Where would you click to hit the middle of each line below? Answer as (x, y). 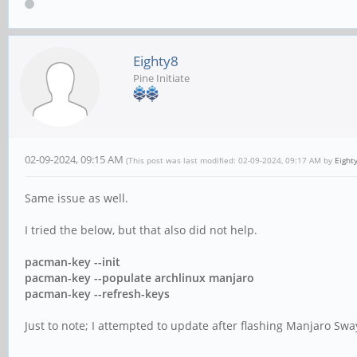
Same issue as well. (76, 198)
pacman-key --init (73, 262)
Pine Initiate (161, 78)
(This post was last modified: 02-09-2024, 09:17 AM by (230, 161)
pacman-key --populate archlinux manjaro (139, 278)
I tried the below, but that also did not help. (141, 230)
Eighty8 (156, 61)
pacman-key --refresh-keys (97, 294)
